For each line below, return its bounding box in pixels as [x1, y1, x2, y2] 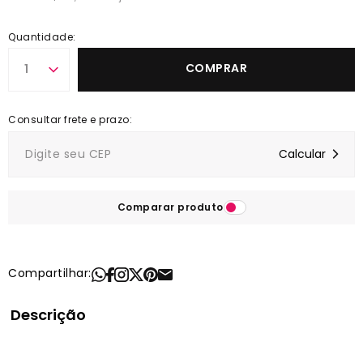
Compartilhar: [8, 264, 92, 281]
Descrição [11, 304, 86, 325]
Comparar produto [117, 199, 224, 214]
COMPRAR [185, 59, 248, 76]
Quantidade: [8, 29, 76, 44]
